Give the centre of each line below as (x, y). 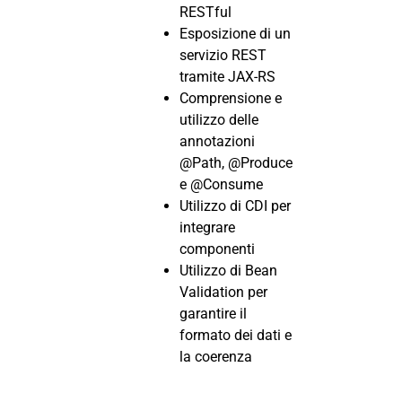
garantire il (213, 313)
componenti (217, 249)
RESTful (205, 12)
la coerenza (216, 356)
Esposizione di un (235, 33)
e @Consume (221, 184)
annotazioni (217, 141)
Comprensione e (231, 98)
